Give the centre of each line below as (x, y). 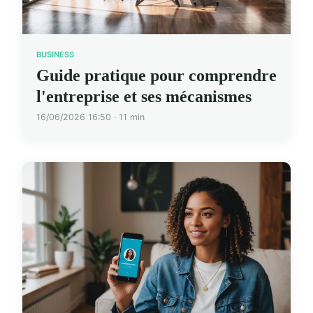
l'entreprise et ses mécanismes (144, 97)
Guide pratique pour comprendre (156, 76)
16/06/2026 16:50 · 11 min (90, 117)
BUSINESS (55, 55)
